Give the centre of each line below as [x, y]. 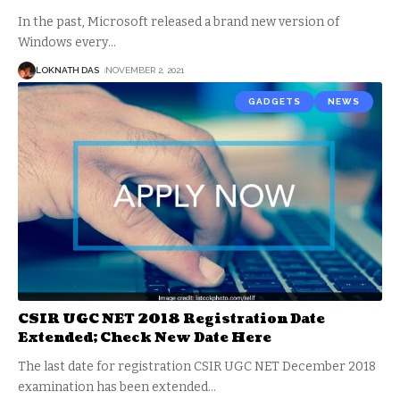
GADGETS [275, 101]
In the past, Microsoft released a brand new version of [179, 21]
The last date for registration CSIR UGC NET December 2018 [197, 366]
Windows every [63, 42]
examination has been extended [113, 387]
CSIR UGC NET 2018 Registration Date [171, 319]
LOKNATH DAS [67, 71]
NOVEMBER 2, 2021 [145, 71]
